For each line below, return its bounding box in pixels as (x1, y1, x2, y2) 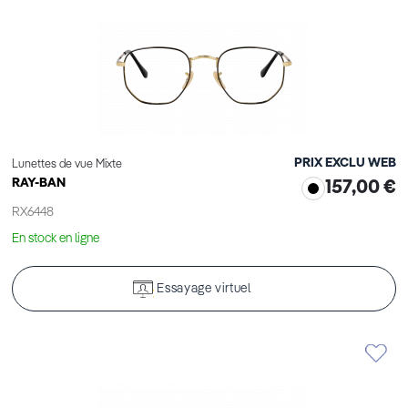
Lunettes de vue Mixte (12, 158, 122, 171)
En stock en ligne (12, 232, 99, 246)
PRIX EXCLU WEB (294, 157, 396, 170)
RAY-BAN (12, 177, 66, 190)
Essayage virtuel (157, 282, 251, 296)
